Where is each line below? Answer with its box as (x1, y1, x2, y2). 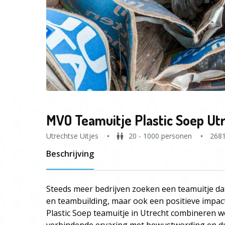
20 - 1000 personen (129, 131, 192, 141)
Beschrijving (46, 148, 94, 159)
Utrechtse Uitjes (46, 131, 98, 141)
